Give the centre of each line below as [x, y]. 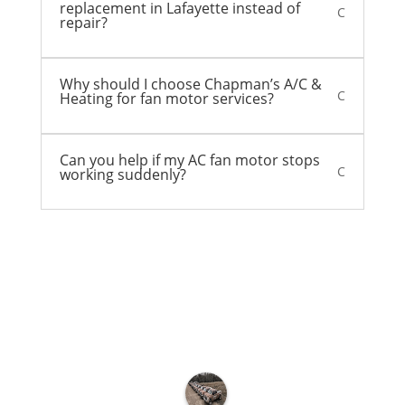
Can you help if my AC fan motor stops [189, 160]
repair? [83, 23]
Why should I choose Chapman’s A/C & [190, 85]
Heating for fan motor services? [166, 99]
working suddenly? [122, 175]
